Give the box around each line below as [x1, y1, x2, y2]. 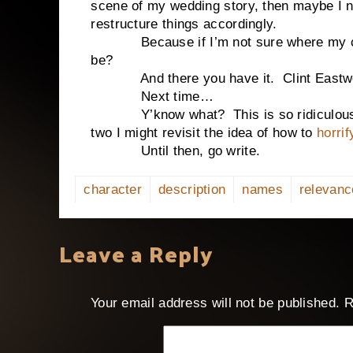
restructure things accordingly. [91, 17, 277, 32]
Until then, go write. [91, 143, 261, 158]
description [158, 182, 226, 197]
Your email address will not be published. [90, 295, 340, 310]
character [84, 182, 143, 197]
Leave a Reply [59, 232, 214, 273]
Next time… [91, 89, 214, 104]
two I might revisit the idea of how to [91, 125, 318, 140]
